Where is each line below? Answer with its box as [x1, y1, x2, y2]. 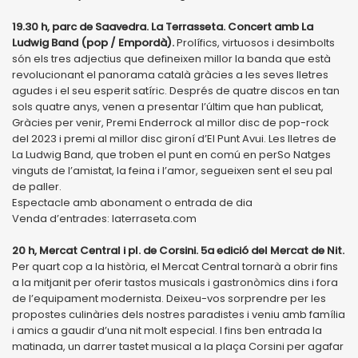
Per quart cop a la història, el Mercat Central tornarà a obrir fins [12, 258, 338, 274]
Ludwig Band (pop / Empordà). [12, 34, 174, 50]
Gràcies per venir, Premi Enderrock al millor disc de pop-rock [12, 114, 329, 130]
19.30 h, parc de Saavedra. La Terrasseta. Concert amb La [12, 18, 313, 34]
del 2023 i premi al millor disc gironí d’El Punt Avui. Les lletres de [12, 130, 336, 146]
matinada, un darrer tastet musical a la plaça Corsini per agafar [12, 338, 344, 354]
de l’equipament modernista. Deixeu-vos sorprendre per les [12, 290, 326, 306]
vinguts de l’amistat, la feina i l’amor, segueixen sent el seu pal [12, 162, 332, 178]
